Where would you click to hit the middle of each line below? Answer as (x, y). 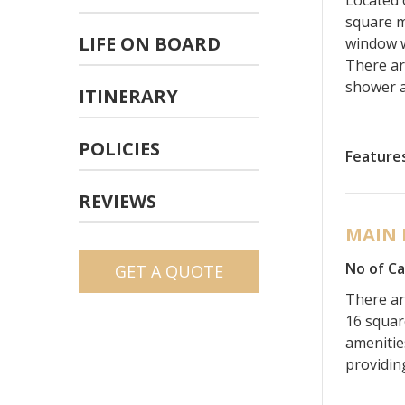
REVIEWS (118, 201)
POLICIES (119, 148)
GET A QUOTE (169, 271)
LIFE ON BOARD (150, 43)
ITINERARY (128, 96)
